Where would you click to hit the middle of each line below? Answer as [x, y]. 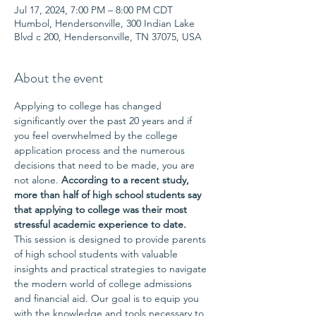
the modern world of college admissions [104, 284]
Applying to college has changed [89, 106]
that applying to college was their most [102, 209]
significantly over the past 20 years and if [104, 121]
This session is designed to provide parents [111, 239]
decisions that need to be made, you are [106, 165]
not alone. [38, 180]
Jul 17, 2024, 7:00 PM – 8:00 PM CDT [93, 10]
